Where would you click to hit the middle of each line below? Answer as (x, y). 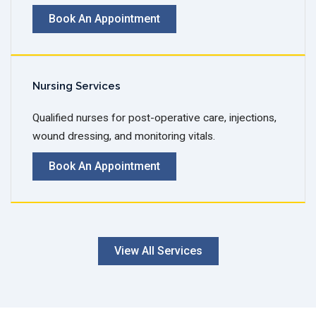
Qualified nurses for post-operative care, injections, (154, 118)
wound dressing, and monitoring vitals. (124, 136)
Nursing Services (77, 86)
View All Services (158, 251)
